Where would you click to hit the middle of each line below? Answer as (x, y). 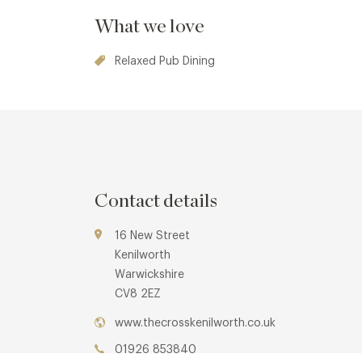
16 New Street (152, 236)
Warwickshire (149, 275)
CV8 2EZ (138, 295)
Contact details (156, 202)
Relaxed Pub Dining (165, 62)
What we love (149, 27)
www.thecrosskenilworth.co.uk (195, 324)
